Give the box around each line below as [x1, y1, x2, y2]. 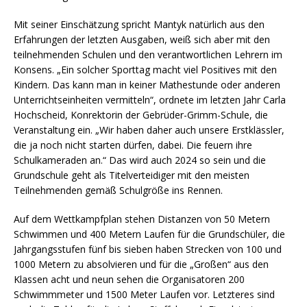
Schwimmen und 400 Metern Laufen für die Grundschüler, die [14, 227, 285, 241]
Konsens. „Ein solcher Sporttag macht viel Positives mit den [14, 62, 277, 76]
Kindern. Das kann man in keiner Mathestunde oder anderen [14, 77, 280, 91]
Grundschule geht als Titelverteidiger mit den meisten [14, 168, 249, 182]
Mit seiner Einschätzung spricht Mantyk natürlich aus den [14, 17, 265, 31]
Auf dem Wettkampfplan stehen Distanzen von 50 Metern [14, 212, 270, 225]
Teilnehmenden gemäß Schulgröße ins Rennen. [14, 183, 223, 197]
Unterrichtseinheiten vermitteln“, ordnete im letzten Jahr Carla [14, 93, 286, 106]
